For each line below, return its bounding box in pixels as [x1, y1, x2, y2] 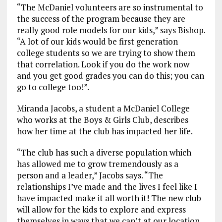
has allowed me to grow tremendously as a [16, 158, 178, 170]
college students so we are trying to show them [16, 47, 195, 59]
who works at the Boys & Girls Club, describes [16, 114, 188, 126]
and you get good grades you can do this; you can [16, 70, 204, 82]
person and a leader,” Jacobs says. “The [16, 169, 163, 181]
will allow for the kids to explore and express [16, 204, 186, 216]
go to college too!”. [16, 81, 89, 93]
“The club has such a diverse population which [16, 147, 191, 159]
